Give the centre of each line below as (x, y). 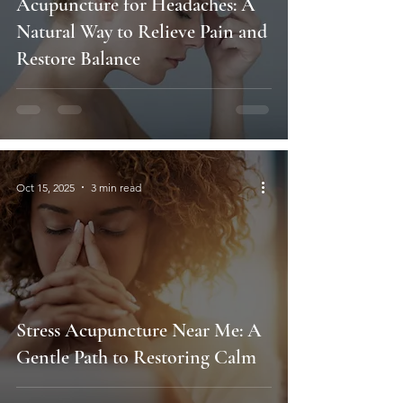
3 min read (116, 187)
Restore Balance (78, 59)
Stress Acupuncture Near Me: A (139, 331)
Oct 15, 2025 (45, 187)
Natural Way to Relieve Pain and (142, 32)
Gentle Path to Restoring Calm (136, 358)
